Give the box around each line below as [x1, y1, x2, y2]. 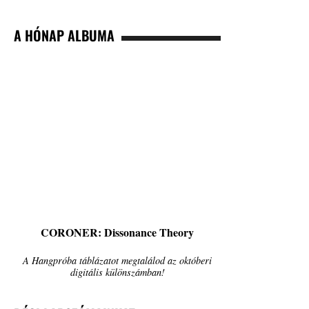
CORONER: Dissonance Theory [41, 224, 194, 241]
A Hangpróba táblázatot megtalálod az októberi [23, 254, 212, 268]
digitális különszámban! [70, 266, 165, 279]
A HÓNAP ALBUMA [14, 25, 114, 46]
